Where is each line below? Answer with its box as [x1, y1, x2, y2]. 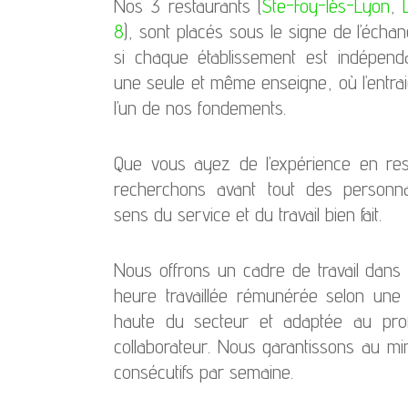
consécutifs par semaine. [114, 359, 294, 383]
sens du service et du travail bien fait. [114, 201, 382, 226]
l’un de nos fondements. [114, 95, 287, 119]
